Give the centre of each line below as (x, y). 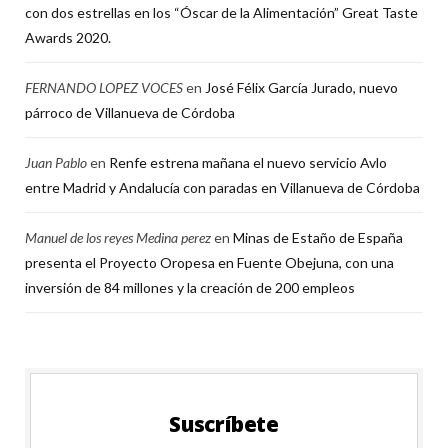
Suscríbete (224, 423)
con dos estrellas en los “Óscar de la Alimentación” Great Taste (221, 12)
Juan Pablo (56, 162)
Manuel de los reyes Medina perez (118, 237)
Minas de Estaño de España (318, 237)
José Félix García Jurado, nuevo (301, 87)
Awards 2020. (68, 37)
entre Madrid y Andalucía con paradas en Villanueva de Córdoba (222, 187)
